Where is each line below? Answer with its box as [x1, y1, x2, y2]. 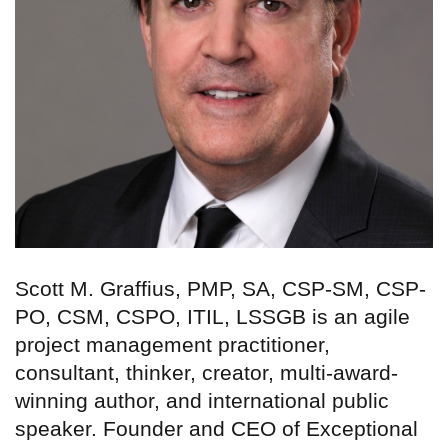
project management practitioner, [15, 333, 330, 357]
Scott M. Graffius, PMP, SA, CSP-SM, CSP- [15, 277, 426, 301]
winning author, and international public [15, 389, 389, 413]
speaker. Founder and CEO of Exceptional [15, 417, 418, 441]
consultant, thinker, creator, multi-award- [15, 361, 398, 385]
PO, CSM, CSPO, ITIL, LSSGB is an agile [15, 305, 410, 329]
